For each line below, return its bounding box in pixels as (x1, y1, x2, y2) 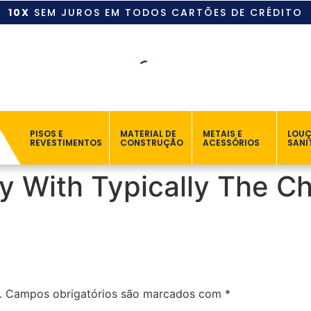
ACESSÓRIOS (203, 136, 260, 149)
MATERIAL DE (119, 127, 176, 140)
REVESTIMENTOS (30, 136, 103, 149)
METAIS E (203, 127, 243, 140)
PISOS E (30, 127, 64, 140)
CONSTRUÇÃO (119, 136, 183, 149)
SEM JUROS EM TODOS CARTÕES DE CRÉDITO (29, 6, 303, 19)
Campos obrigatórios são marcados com (6, 287, 225, 301)
